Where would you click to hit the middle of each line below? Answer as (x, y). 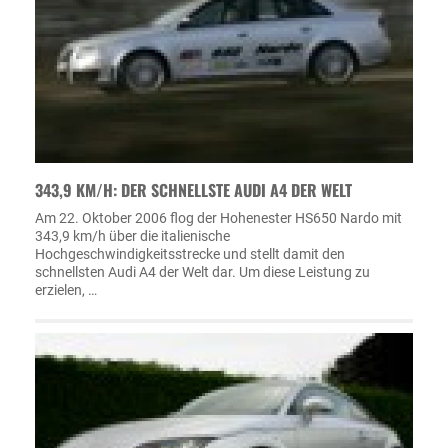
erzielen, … (66, 289)
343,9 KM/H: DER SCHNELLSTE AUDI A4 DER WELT (193, 189)
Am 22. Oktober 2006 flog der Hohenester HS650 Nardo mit (218, 217)
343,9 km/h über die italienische (132, 235)
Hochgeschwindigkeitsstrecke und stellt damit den (190, 253)
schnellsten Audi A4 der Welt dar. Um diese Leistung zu (202, 271)
